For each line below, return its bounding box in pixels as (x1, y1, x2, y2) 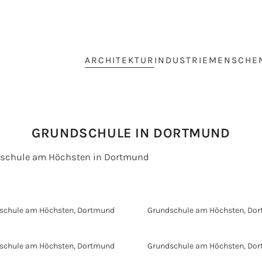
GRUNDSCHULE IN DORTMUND (32, 125, 230, 141)
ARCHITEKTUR (84, 55, 154, 66)
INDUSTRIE (154, 55, 209, 66)
